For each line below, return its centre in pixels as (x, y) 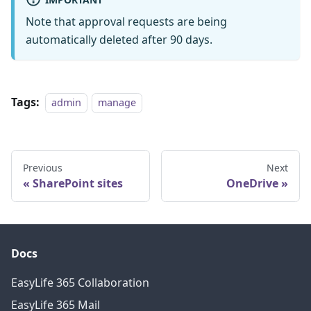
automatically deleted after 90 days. (119, 39)
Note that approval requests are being (126, 21)
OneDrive (252, 183)
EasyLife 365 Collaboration (80, 283)
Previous (43, 167)
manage (117, 102)
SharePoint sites (78, 183)
